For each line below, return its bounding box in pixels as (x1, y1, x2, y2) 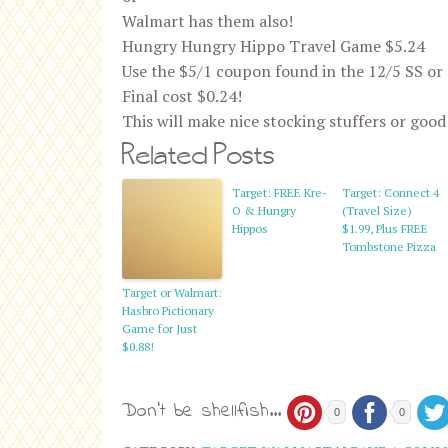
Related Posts (122, 134, 275, 173)
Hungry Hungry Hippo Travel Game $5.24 (122, 35, 425, 57)
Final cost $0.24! (122, 85, 242, 107)
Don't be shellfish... (122, 397, 281, 427)
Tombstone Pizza (342, 239, 436, 254)
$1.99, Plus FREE (342, 221, 428, 236)
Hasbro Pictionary (122, 303, 214, 318)
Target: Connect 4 (342, 185, 439, 200)
